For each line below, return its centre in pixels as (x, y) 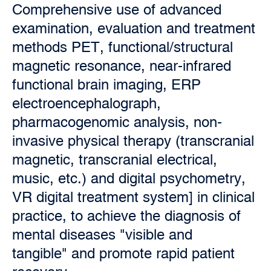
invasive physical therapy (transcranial (133, 141)
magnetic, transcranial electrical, (115, 159)
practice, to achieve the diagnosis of (126, 216)
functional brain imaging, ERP (106, 84)
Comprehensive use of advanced (117, 9)
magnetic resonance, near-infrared (122, 66)
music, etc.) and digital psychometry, (129, 178)
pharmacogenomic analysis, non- (117, 122)
